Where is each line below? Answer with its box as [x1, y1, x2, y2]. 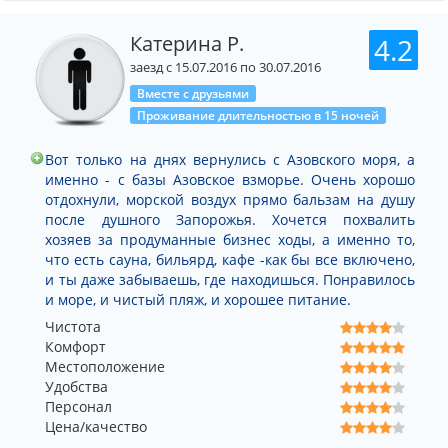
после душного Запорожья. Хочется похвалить [45, 209, 415, 229]
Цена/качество [45, 416, 147, 436]
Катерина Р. [130, 29, 244, 57]
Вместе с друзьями [136, 85, 249, 101]
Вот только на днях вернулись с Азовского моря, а [45, 149, 415, 169]
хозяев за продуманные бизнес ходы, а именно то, [45, 229, 415, 249]
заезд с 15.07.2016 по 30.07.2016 [130, 58, 321, 76]
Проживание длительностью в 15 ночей [136, 107, 379, 123]
